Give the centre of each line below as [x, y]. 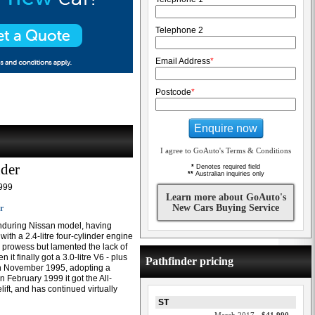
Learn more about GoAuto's [226, 197]
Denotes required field [227, 167]
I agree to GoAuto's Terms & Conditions [226, 150]
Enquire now [226, 128]
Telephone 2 [179, 30]
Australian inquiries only [229, 174]
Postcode [173, 92]
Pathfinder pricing [189, 261]
